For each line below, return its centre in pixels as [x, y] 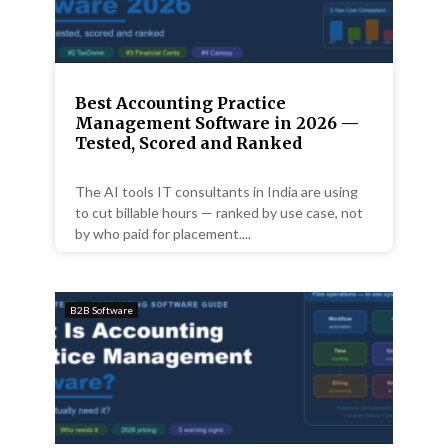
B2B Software [101, 309]
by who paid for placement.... [163, 233]
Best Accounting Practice [180, 102]
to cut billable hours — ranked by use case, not [219, 212]
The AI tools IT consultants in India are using [216, 191]
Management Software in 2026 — [217, 122]
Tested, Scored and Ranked [188, 142]
